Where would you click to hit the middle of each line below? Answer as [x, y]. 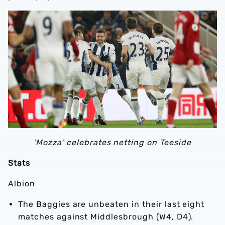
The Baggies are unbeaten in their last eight [111, 204]
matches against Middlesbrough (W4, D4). [106, 217]
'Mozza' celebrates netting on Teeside [113, 143]
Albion [22, 184]
